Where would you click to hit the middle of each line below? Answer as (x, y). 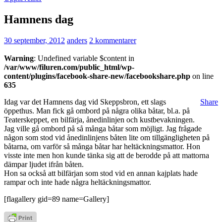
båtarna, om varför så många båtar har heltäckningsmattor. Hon (102, 146)
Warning (19, 58)
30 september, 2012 (34, 40)
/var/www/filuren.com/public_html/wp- (69, 67)
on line (202, 76)
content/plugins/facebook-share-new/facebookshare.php (97, 76)
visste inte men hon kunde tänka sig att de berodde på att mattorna (107, 155)
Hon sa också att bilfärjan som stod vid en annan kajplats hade (101, 173)
